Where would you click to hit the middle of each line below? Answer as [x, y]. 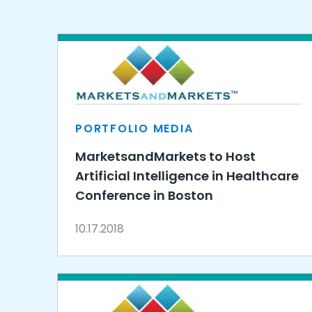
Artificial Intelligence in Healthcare [187, 176]
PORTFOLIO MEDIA [134, 128]
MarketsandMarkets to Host [165, 156]
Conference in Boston [144, 195]
